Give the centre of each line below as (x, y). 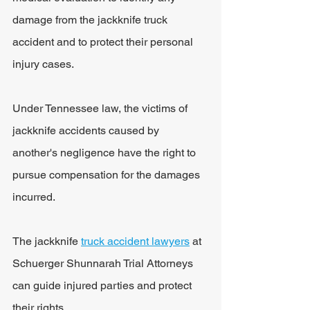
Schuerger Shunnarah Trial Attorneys (104, 263)
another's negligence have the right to (106, 153)
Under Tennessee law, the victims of (101, 108)
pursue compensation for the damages (108, 175)
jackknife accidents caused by (87, 130)
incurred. (35, 197)
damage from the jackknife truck (91, 20)
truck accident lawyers (135, 241)
